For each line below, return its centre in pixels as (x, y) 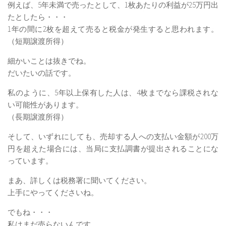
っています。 (30, 160)
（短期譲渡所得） (38, 41)
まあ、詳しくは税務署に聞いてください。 (79, 180)
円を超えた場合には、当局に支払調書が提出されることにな (113, 148)
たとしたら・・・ (38, 17)
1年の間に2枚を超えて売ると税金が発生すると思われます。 (113, 29)
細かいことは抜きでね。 (49, 61)
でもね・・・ (30, 212)
